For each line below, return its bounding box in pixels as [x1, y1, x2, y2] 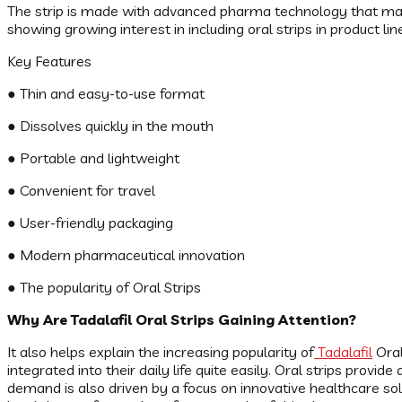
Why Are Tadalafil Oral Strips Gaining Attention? [7, 310, 356, 329]
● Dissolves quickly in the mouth [7, 117, 214, 135]
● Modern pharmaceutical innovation [7, 246, 245, 265]
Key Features [7, 52, 92, 71]
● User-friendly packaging [7, 214, 173, 232]
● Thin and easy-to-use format [7, 84, 205, 103]
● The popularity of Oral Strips [7, 278, 201, 297]
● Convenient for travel [7, 181, 155, 200]
